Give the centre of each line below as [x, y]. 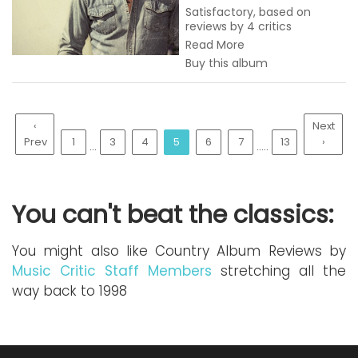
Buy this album [227, 63]
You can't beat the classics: [173, 215]
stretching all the [279, 271]
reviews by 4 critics [239, 26]
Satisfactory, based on [248, 12]
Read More [215, 45]
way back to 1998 [70, 291]
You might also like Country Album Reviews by [179, 251]
